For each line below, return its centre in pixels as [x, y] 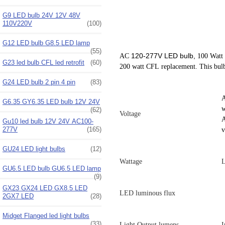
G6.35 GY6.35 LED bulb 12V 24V [51, 101]
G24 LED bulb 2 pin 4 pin [39, 82]
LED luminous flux [147, 193]
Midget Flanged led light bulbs [46, 215]
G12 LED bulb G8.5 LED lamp [46, 43]
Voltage [130, 114]
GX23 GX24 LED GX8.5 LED [45, 188]
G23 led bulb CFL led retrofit [43, 62]
